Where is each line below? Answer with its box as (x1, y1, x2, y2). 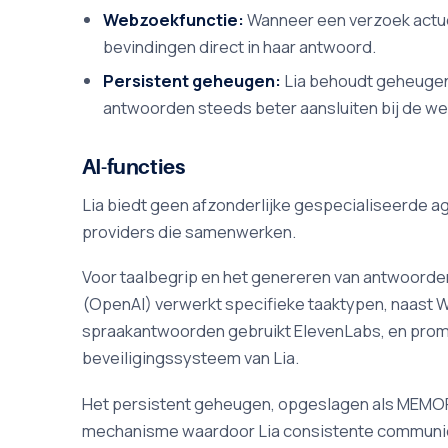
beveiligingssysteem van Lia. (81, 346, 299, 370)
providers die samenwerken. (81, 220, 296, 244)
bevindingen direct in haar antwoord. (103, 35, 377, 59)
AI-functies (81, 153, 185, 179)
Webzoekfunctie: (103, 8, 245, 32)
